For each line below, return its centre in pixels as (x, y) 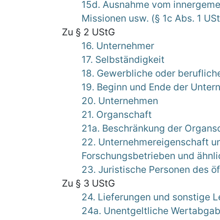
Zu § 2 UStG (88, 32)
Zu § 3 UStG (88, 183)
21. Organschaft (117, 114)
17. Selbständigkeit (123, 59)
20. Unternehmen (120, 101)
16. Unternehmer (118, 46)
